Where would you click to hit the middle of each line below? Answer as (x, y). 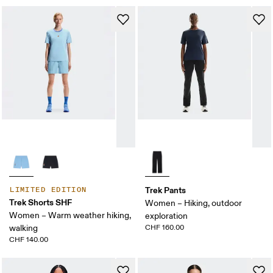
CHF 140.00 (29, 240)
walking (24, 229)
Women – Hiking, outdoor (193, 204)
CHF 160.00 (165, 228)
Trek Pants (165, 190)
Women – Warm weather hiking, (70, 216)
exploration (166, 216)
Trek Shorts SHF (41, 203)
